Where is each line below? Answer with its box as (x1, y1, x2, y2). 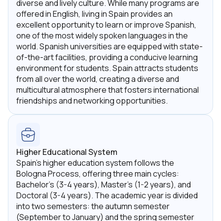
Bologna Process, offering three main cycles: (16, 168, 179, 179)
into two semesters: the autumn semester (16, 201, 170, 212)
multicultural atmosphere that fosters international (16, 84, 199, 95)
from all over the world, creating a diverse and (16, 74, 179, 84)
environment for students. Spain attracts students (16, 63, 198, 74)
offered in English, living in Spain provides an (16, 8, 173, 19)
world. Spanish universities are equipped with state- (16, 41, 203, 52)
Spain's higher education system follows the (16, 157, 174, 168)
